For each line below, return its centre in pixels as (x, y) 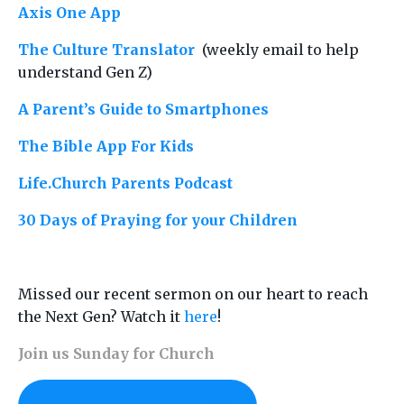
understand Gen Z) (85, 73)
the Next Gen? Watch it (101, 317)
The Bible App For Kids (106, 147)
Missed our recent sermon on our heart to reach (193, 294)
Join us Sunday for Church (116, 354)
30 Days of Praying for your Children (158, 220)
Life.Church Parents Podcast (125, 184)
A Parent (51, 110)
